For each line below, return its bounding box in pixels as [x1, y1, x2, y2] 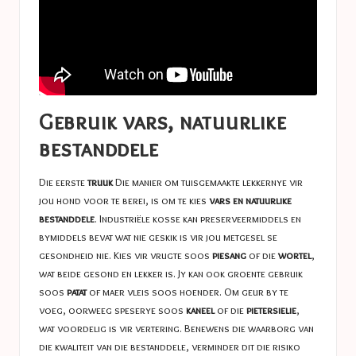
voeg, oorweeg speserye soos [39, 304, 186, 317]
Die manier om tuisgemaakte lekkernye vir [113, 176, 303, 189]
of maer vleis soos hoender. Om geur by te [87, 285, 288, 299]
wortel [278, 249, 311, 262]
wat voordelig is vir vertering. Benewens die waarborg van [39, 322, 314, 335]
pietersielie [246, 304, 296, 317]
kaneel [186, 304, 215, 317]
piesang [212, 249, 246, 262]
